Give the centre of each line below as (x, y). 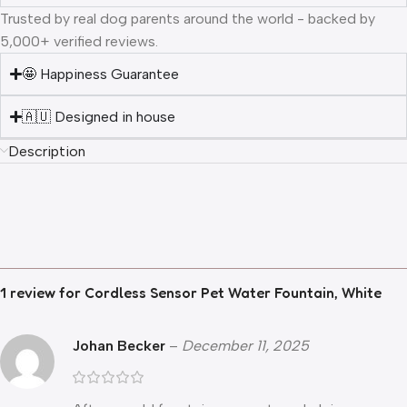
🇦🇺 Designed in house (99, 117)
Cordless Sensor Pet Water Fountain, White (233, 293)
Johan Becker (121, 346)
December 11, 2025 (245, 346)
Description (47, 152)
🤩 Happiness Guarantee (101, 74)
